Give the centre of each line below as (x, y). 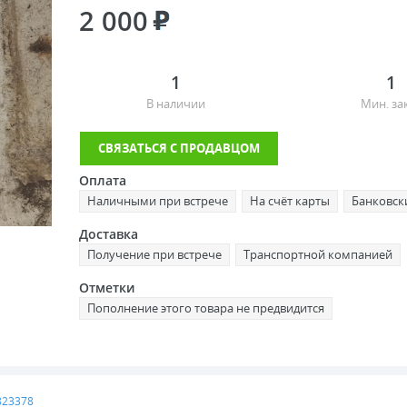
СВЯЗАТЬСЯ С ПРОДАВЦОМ (179, 148)
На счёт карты (290, 201)
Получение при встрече (154, 254)
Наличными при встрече (158, 201)
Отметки (107, 288)
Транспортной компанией (318, 254)
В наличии (176, 104)
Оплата (103, 180)
